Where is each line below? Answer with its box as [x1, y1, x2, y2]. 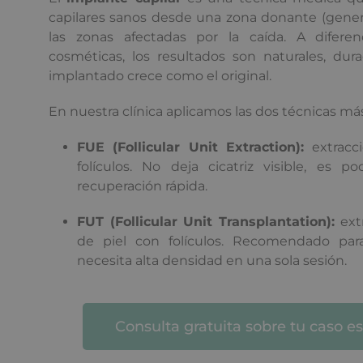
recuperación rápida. [77, 177, 207, 194]
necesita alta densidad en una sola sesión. [77, 252, 347, 268]
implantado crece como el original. [49, 67, 271, 83]
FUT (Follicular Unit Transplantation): [77, 213, 335, 229]
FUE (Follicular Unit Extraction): [77, 139, 305, 155]
